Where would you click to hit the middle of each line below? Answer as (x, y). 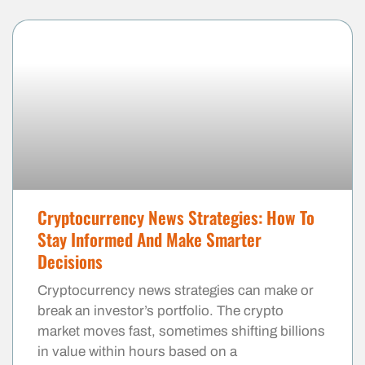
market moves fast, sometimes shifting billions (181, 331)
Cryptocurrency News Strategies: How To (176, 217)
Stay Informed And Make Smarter (150, 239)
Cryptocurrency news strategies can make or (176, 290)
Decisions (70, 261)
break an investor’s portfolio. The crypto (161, 310)
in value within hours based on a (137, 351)
